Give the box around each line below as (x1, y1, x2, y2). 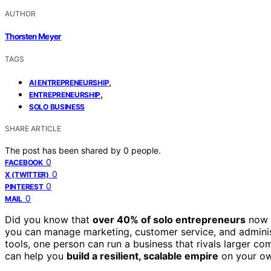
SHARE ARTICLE (5, 124, 61, 134)
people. (131, 145, 161, 156)
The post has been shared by (5, 145, 123, 156)
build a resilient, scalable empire (67, 250, 218, 263)
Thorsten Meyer (5, 31, 61, 42)
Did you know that (5, 214, 93, 226)
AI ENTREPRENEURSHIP (29, 78, 109, 88)
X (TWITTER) (5, 170, 49, 180)
